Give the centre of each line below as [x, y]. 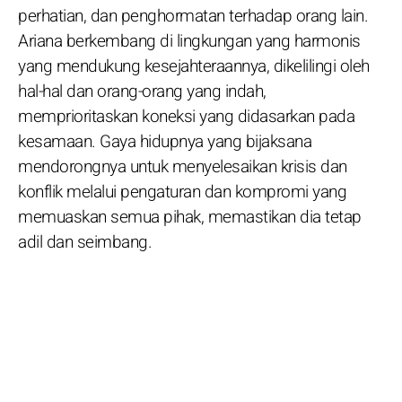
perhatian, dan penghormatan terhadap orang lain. [193, 16]
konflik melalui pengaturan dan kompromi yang [182, 192]
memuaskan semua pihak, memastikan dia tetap [190, 217]
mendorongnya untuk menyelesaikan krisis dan [183, 166]
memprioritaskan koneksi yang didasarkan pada [186, 116]
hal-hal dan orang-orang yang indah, [142, 91]
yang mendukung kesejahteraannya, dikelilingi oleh [194, 66]
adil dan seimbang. [85, 242]
